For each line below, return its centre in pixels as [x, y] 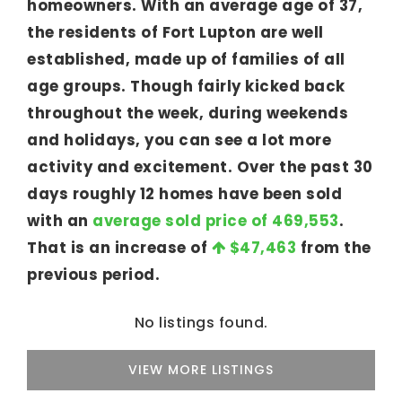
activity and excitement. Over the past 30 [200, 167]
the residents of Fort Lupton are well [175, 33]
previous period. [93, 275]
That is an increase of [119, 248]
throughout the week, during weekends [188, 114]
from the [334, 248]
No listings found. [201, 323]
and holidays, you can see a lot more [179, 140]
